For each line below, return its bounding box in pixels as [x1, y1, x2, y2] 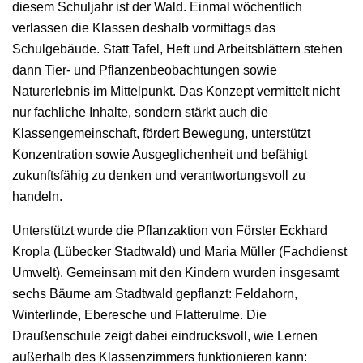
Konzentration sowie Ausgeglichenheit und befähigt [12, 147, 307, 162]
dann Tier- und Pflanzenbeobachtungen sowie [12, 63, 277, 78]
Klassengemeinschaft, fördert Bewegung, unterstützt [12, 126, 310, 141]
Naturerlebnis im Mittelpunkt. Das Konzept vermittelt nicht [12, 84, 340, 99]
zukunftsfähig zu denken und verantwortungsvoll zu [12, 169, 305, 183]
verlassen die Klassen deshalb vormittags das [12, 21, 275, 36]
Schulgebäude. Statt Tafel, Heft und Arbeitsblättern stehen [12, 42, 343, 57]
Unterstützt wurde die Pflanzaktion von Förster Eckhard [12, 224, 327, 238]
